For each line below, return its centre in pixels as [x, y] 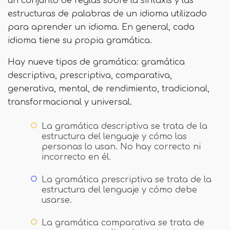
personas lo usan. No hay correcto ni [121, 147]
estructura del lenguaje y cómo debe [119, 190]
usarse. [57, 200]
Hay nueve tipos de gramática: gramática [96, 62]
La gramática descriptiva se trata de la [124, 126]
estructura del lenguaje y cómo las [114, 136]
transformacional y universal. [70, 102]
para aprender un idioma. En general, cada [101, 27]
